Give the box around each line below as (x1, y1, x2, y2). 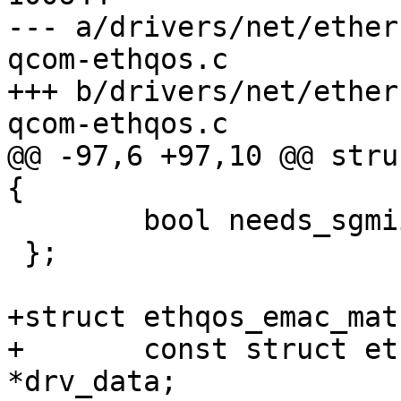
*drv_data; (7, 365, 177, 398)
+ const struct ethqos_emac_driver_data (7, 333, 24, 366)
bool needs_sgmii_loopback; (7, 204, 24, 237)
